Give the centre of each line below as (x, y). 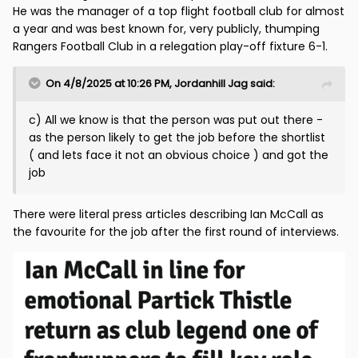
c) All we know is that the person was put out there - (176, 119)
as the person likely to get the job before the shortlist (177, 137)
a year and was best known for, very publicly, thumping (166, 28)
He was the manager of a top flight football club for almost (179, 11)
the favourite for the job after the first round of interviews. (176, 231)
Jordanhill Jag (211, 83)
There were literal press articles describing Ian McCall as (168, 214)
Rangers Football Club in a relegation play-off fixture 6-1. (170, 46)
